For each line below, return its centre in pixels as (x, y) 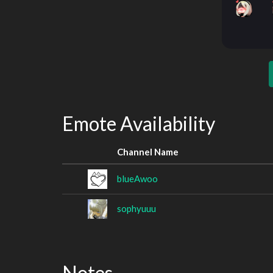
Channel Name (148, 151)
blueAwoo (137, 178)
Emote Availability (139, 123)
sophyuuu (136, 208)
